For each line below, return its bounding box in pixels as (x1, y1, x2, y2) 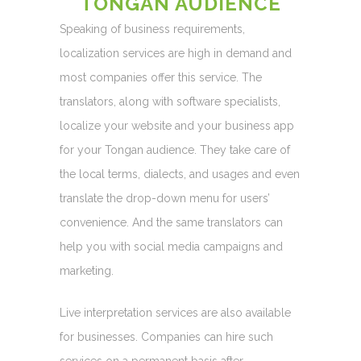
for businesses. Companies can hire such (60, 330, 273, 343)
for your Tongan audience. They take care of (60, 143, 290, 156)
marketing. (60, 264, 114, 277)
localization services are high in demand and (60, 47, 292, 60)
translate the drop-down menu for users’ (60, 192, 270, 205)
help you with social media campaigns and (60, 240, 283, 253)
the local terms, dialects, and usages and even (60, 168, 300, 180)
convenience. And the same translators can (60, 216, 283, 229)
